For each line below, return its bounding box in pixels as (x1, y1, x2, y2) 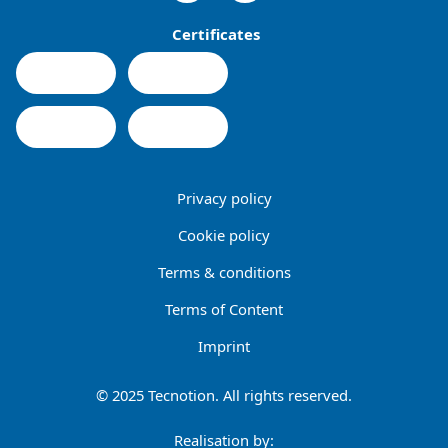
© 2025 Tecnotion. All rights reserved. (96, 385, 352, 406)
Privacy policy (176, 188, 272, 209)
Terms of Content (165, 299, 283, 320)
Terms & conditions (157, 262, 291, 283)
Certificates (172, 23, 260, 44)
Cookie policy (178, 225, 270, 246)
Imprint (198, 336, 250, 357)
